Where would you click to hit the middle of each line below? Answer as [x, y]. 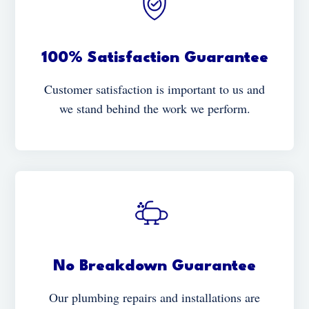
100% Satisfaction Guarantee [154, 58]
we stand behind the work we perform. [154, 108]
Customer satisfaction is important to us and [154, 89]
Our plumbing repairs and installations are [154, 297]
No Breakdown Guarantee [154, 266]
